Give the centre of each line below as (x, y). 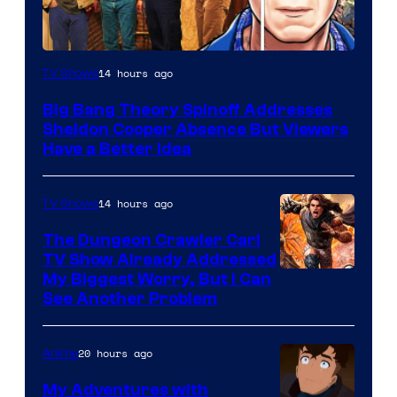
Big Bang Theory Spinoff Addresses (187, 109)
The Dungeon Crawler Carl (152, 240)
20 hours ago (115, 353)
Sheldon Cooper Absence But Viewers (195, 129)
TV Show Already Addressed (160, 259)
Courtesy (314, 307)
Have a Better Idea (117, 148)
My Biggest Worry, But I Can (157, 279)
